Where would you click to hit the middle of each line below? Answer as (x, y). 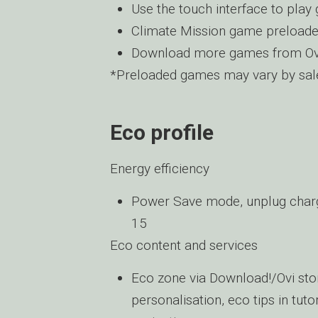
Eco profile (162, 132)
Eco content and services (184, 245)
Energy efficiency (160, 169)
